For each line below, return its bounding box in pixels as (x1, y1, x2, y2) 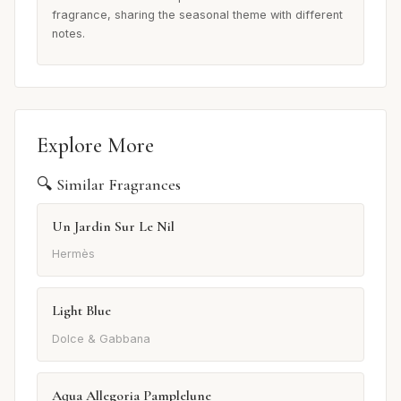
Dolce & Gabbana (52, 331, 150, 346)
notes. (52, 26, 85, 40)
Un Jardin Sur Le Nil (52, 217, 175, 235)
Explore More (37, 132, 154, 158)
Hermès (52, 247, 95, 261)
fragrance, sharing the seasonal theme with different (52, 7, 343, 21)
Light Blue (52, 302, 111, 320)
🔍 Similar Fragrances (37, 174, 181, 194)
